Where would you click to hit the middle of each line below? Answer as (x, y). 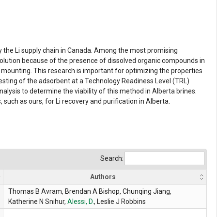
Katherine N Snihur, (38, 202)
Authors (103, 177)
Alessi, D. (81, 202)
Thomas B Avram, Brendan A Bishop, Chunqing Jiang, (90, 192)
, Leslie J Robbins (120, 202)
